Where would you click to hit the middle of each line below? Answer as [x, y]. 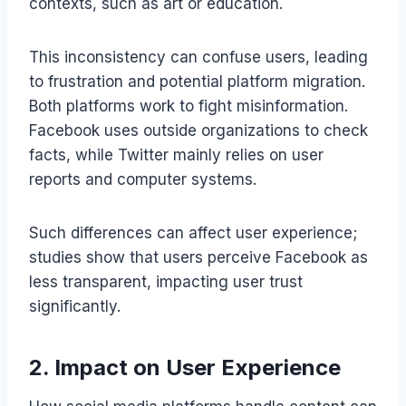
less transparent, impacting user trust [166, 281]
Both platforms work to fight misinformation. [188, 106]
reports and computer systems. [143, 179]
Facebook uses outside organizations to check [198, 130]
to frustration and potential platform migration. [197, 81]
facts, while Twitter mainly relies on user [176, 155]
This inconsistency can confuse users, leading [198, 57]
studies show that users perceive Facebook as [198, 257]
